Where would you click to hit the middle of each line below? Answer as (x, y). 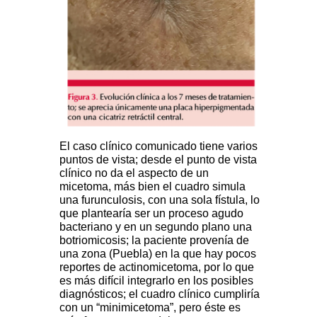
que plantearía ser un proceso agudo (151, 213)
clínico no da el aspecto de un (134, 173)
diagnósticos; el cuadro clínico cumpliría (160, 294)
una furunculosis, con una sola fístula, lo (160, 200)
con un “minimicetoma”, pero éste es (150, 307)
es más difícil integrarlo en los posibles (156, 280)
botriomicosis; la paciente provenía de (154, 240)
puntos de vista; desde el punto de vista (158, 159)
